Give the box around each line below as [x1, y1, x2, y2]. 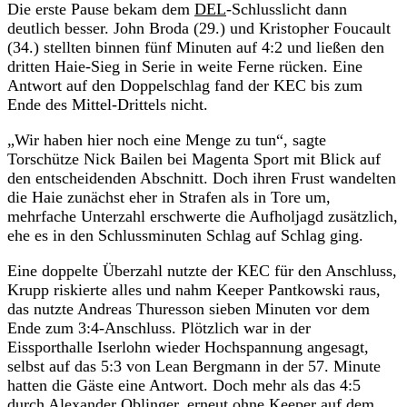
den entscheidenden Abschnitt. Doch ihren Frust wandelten [7, 168, 396, 187]
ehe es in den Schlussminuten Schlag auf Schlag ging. [7, 225, 363, 244]
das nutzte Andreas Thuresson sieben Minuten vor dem [7, 299, 370, 318]
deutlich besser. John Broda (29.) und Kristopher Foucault [7, 18, 391, 37]
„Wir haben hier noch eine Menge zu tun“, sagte [7, 130, 326, 149]
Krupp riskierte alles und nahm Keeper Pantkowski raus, [7, 280, 381, 299]
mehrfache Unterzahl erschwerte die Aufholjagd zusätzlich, [7, 206, 398, 225]
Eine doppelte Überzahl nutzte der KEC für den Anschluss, [7, 261, 397, 280]
